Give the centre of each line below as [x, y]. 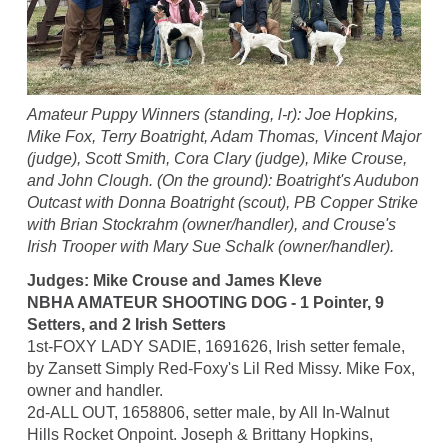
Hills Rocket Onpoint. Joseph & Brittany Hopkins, [199, 434]
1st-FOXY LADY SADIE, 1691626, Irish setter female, [215, 346]
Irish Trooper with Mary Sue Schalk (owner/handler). [210, 246]
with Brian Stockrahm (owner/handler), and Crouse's [211, 224]
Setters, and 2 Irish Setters [126, 324]
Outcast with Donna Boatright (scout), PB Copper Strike [222, 202]
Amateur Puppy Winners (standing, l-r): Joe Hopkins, [212, 114]
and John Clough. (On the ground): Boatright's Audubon [222, 180]
